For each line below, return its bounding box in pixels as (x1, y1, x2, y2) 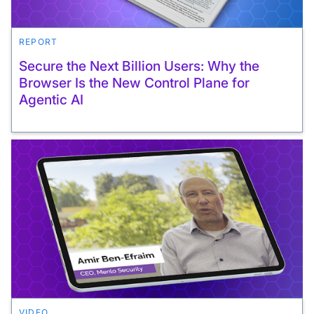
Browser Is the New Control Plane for (19, 74, 250, 92)
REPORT (19, 36, 58, 48)
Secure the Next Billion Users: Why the (19, 57, 259, 75)
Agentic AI (19, 91, 83, 109)
